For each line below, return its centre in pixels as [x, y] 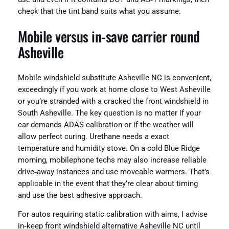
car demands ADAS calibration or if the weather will [106, 125]
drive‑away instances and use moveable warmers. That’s [113, 172]
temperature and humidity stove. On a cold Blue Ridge [109, 148]
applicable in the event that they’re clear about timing [108, 184]
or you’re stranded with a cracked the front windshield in [113, 101]
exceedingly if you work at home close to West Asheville [114, 89]
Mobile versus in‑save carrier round [109, 37]
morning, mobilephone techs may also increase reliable [112, 160]
